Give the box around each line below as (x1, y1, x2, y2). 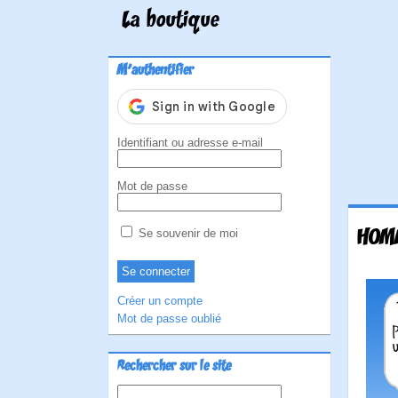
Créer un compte (117, 294, 203, 307)
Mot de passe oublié (117, 312, 221, 325)
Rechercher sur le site (117, 358, 231, 376)
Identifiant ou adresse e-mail (117, 136, 263, 149)
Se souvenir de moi (135, 227, 238, 240)
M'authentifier (117, 62, 194, 80)
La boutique (122, 8, 219, 35)
